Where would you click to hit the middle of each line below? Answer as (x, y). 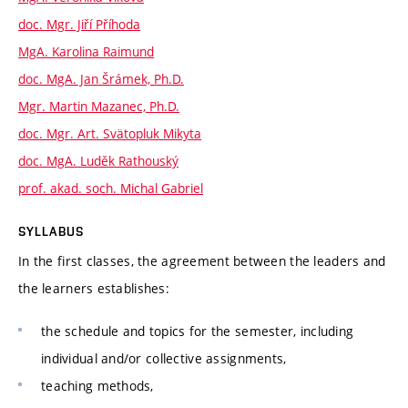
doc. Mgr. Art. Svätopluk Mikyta (110, 133)
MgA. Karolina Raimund (86, 51)
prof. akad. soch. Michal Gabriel (111, 188)
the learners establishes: (94, 288)
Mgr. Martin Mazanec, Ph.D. (99, 106)
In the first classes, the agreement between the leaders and (202, 260)
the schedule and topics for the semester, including (198, 331)
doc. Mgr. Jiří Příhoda (79, 24)
